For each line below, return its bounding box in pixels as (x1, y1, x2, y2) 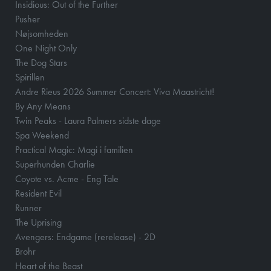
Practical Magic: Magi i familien (15, 143, 133, 157)
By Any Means (15, 100, 71, 113)
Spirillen (15, 71, 45, 84)
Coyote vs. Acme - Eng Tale (15, 172, 119, 186)
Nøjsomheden (15, 27, 68, 41)
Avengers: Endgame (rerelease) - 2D (15, 230, 155, 244)
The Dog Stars (15, 56, 67, 70)
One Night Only (15, 42, 77, 55)
